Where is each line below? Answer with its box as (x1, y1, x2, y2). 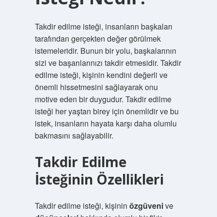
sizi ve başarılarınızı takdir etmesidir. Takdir (34, 57, 181, 68)
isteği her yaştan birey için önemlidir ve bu (34, 106, 179, 117)
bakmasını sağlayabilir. (34, 130, 113, 141)
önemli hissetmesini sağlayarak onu (34, 81, 158, 93)
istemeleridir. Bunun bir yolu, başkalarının (34, 45, 176, 56)
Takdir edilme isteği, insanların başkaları (34, 21, 172, 32)
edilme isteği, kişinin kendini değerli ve (34, 69, 168, 80)
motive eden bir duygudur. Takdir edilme (34, 93, 171, 105)
